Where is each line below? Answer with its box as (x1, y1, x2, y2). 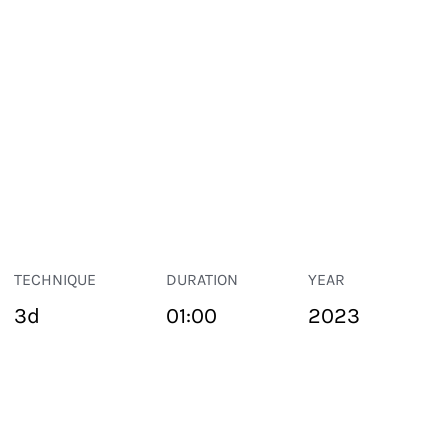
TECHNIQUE (13, 270, 96, 289)
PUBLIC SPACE (2, 402, 100, 419)
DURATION (165, 270, 238, 289)
